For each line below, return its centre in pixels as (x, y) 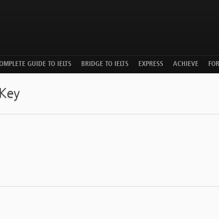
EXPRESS (151, 64)
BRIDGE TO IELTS (105, 64)
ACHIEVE (186, 64)
